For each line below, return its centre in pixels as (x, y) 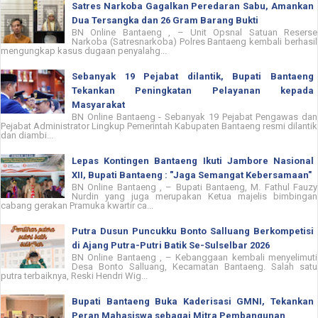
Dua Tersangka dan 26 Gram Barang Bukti (165, 20)
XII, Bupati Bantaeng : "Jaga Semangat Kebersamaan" (192, 175)
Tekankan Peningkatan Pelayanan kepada (193, 90)
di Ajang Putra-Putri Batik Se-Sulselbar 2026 (171, 245)
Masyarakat (98, 104)
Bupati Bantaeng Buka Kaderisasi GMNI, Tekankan (193, 301)
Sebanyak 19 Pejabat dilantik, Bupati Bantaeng (193, 76)
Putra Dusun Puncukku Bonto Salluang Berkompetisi (193, 231)
